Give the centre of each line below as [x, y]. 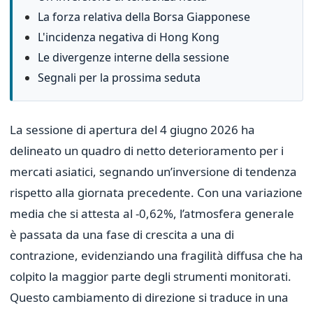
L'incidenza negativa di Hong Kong [129, 37]
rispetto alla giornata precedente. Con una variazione [156, 192]
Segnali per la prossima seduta [119, 78]
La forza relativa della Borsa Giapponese [144, 17]
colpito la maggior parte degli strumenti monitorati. [151, 276]
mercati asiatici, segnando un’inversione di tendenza [153, 172]
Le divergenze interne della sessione [133, 57]
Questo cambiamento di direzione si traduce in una [149, 297]
